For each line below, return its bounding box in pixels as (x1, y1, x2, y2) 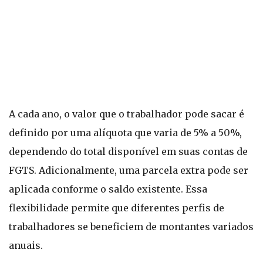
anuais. (9, 240, 43, 251)
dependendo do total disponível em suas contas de (9, 146, 248, 157)
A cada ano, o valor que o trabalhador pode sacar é (9, 108, 244, 120)
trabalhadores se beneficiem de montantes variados (9, 221, 254, 232)
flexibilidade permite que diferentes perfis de (9, 202, 224, 214)
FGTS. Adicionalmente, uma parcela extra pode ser (9, 164, 248, 176)
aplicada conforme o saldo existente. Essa (9, 183, 207, 195)
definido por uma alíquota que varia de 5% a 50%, (9, 127, 242, 139)
